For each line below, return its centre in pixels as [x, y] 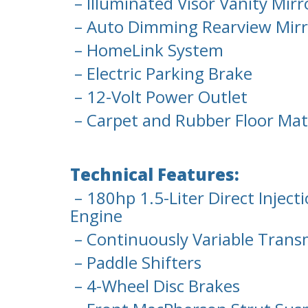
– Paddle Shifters [136, 263]
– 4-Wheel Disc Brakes [155, 286]
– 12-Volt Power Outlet [159, 97]
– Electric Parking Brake [161, 74]
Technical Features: [155, 175]
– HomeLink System [147, 50]
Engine [96, 216]
